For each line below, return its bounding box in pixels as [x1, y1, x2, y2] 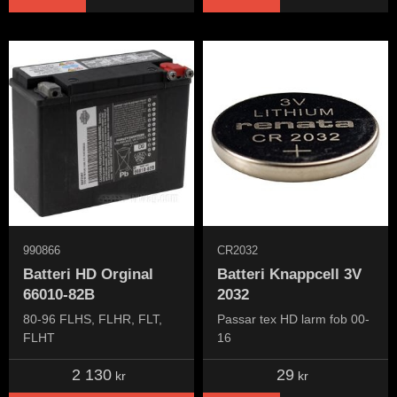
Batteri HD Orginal [23, 265, 153, 283]
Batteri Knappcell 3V [217, 265, 362, 283]
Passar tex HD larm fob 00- [217, 312, 370, 327]
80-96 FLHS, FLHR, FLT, [23, 312, 162, 327]
